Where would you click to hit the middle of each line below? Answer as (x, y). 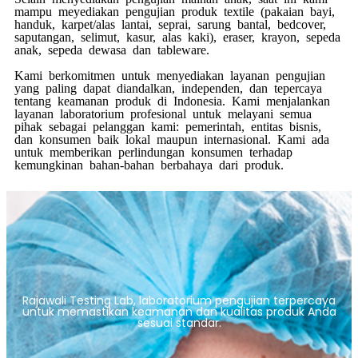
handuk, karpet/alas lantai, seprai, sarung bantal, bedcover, (170, 24)
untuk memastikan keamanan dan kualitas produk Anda (179, 312)
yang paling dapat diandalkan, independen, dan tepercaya (168, 88)
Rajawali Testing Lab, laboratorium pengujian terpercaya (179, 301)
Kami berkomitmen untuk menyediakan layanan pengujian (170, 75)
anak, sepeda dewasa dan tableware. (112, 49)
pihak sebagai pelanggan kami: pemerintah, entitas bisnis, (168, 126)
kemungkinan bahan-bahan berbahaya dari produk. (149, 164)
